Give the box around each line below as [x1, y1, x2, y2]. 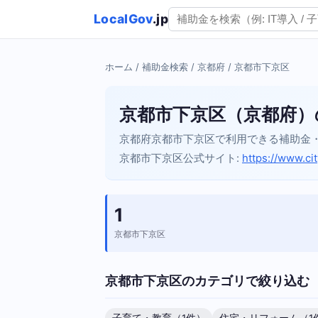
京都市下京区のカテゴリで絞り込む [105, 272, 309, 288]
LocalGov [94, 11, 153, 27]
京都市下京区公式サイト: [119, 151, 242, 165]
